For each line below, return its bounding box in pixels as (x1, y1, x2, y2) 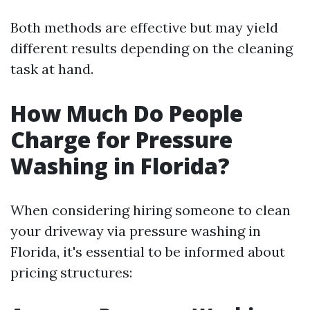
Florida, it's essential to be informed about (10, 243, 285, 260)
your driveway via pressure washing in (10, 222, 261, 239)
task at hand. (10, 60, 93, 77)
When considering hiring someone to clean (10, 201, 291, 219)
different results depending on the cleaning (10, 39, 293, 57)
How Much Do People (10, 98, 243, 128)
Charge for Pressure (10, 125, 232, 154)
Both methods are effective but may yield (10, 19, 278, 36)
